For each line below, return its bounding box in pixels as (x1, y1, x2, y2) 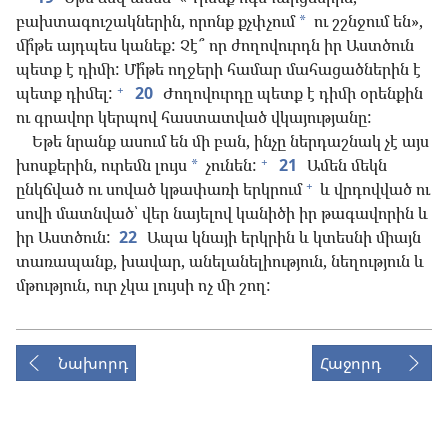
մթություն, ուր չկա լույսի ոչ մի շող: (16, 274, 271, 297)
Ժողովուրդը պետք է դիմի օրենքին (159, 82, 423, 105)
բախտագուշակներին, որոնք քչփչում (16, 10, 295, 33)
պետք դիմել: (16, 82, 113, 105)
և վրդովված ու (316, 178, 430, 201)
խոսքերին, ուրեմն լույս (16, 154, 187, 177)
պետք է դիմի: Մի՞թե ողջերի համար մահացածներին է (16, 58, 421, 81)
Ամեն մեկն (303, 154, 387, 177)
